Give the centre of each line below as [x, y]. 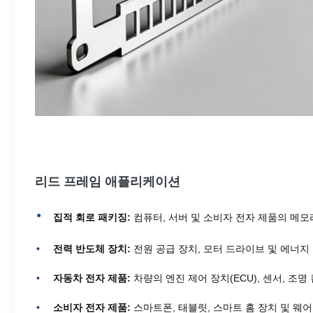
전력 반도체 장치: [92, 249]
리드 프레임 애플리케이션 [108, 182]
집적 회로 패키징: [92, 218]
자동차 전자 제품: [92, 278]
